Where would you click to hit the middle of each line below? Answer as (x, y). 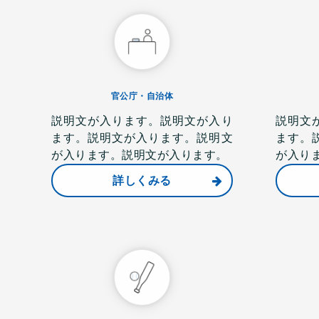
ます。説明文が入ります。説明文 (142, 138)
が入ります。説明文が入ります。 (140, 155)
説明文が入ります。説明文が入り (142, 121)
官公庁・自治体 (142, 96)
